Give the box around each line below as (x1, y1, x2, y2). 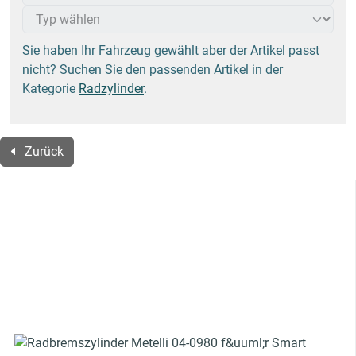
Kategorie (22, 81, 79, 97)
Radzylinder (79, 81, 144, 97)
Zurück (21, 144, 64, 160)
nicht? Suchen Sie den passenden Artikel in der (22, 62, 283, 78)
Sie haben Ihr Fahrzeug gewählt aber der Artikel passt (22, 43, 319, 59)
